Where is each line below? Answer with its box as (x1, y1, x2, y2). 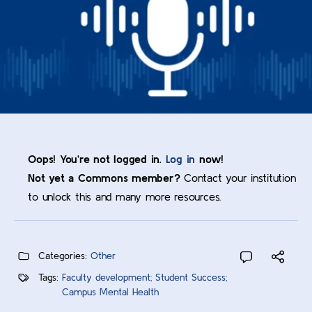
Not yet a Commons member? (28, 171, 180, 185)
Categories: (38, 250, 87, 262)
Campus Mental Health (62, 286, 159, 298)
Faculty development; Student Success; (62, 272, 227, 283)
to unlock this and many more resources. (28, 190, 222, 203)
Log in (165, 153, 196, 166)
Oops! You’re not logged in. (28, 153, 166, 166)
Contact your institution (180, 171, 296, 185)
